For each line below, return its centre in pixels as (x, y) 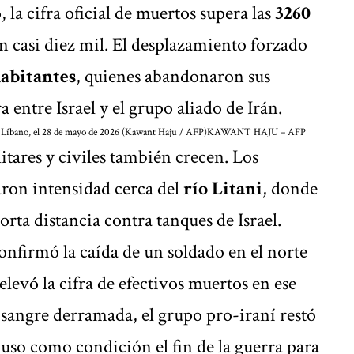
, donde (290, 188)
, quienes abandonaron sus (173, 76)
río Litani (223, 188)
